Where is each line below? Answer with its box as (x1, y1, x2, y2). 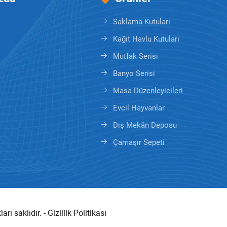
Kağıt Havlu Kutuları (113, 34, 179, 44)
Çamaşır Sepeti (113, 138, 165, 147)
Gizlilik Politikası (48, 208, 107, 218)
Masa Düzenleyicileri (113, 86, 183, 95)
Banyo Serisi (113, 69, 155, 78)
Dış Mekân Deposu (113, 121, 177, 130)
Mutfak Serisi (113, 52, 158, 61)
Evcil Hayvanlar (113, 103, 165, 112)
